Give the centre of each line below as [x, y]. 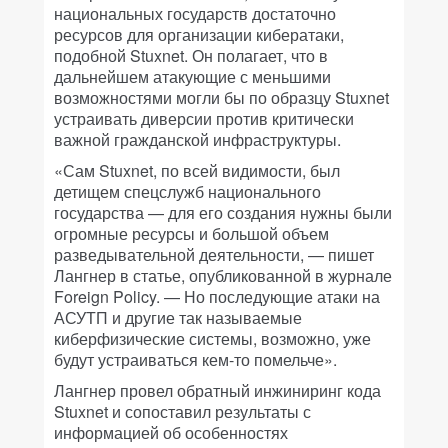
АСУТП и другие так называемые [178, 317]
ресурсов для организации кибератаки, [199, 34]
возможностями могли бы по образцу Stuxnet [221, 97]
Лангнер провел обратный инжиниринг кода [217, 390]
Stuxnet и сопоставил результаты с [182, 411]
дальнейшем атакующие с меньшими [192, 76]
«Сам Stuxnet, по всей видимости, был [197, 170]
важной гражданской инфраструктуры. [197, 139]
